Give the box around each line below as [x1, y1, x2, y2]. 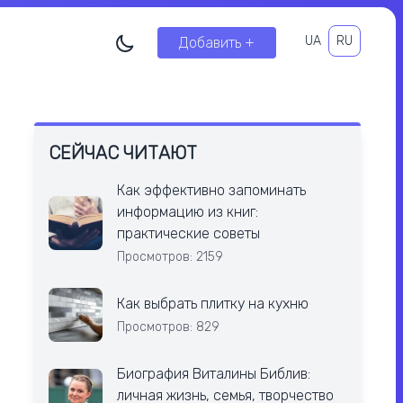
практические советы [116, 225, 260, 242]
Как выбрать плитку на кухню [116, 295, 309, 312]
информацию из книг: [116, 203, 258, 220]
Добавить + [179, 34, 255, 51]
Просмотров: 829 [116, 319, 219, 335]
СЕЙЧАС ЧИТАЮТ [48, 142, 197, 164]
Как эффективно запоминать [116, 182, 306, 199]
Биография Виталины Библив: [116, 365, 310, 382]
